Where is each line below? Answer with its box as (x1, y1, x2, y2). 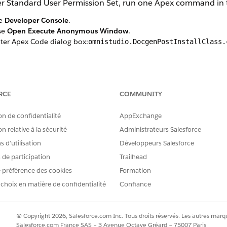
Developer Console (4, 16, 68, 25)
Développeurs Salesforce (120, 139, 194, 147)
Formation (120, 166, 151, 175)
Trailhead (120, 153, 147, 161)
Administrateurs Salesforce (120, 125, 201, 134)
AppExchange (120, 111, 162, 120)
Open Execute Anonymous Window (7, 26, 128, 35)
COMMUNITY (120, 90, 162, 98)
